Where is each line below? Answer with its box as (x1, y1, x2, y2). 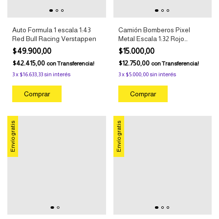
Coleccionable (118, 44, 162, 52)
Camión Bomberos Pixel (118, 26, 190, 34)
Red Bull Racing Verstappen (12, 35, 96, 43)
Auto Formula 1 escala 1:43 (12, 26, 91, 34)
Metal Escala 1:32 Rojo (118, 35, 184, 43)
